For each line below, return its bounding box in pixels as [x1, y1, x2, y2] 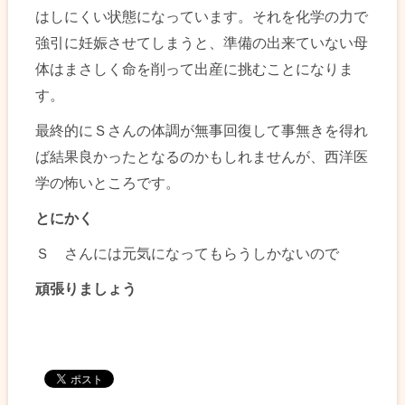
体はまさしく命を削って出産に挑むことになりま [35, 61, 354, 78]
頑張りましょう [35, 281, 137, 297]
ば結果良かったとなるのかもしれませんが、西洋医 [35, 149, 369, 165]
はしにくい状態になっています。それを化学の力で [35, 9, 369, 25]
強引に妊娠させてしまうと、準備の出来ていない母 [35, 35, 369, 52]
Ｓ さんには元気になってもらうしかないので [35, 246, 340, 262]
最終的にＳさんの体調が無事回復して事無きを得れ [35, 123, 369, 139]
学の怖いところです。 [35, 175, 181, 192]
